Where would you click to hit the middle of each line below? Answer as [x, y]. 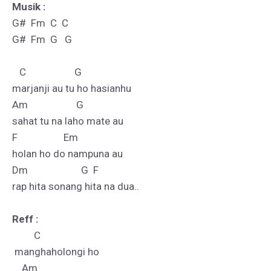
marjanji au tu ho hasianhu [72, 88]
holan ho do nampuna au [67, 154]
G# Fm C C [40, 23]
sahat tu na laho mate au [68, 121]
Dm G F [55, 170]
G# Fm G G [42, 39]
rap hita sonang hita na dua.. [76, 186]
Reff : [25, 219]
